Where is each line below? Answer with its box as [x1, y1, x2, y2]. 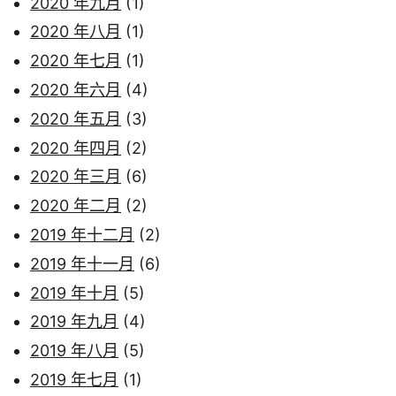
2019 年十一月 [30, 254, 134, 273]
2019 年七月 [30, 370, 118, 389]
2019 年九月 [30, 312, 118, 331]
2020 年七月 [30, 51, 121, 71]
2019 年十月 [30, 283, 118, 302]
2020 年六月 [30, 80, 121, 100]
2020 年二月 [30, 196, 121, 216]
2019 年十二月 [30, 225, 134, 245]
